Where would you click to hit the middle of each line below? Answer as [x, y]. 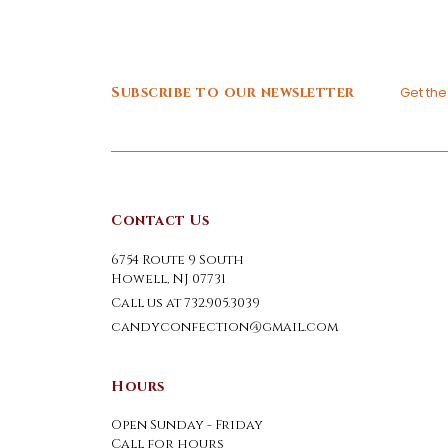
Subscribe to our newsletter [233, 92]
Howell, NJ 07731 [168, 278]
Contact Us [160, 221]
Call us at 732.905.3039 [185, 302]
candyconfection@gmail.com [224, 326]
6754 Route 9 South [177, 259]
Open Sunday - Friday [187, 425]
